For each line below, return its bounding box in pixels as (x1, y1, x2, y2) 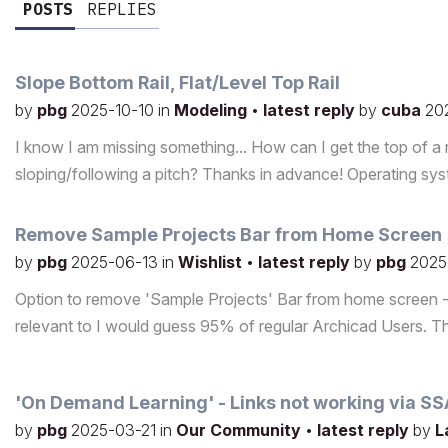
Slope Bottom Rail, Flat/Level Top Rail (15, 72, 340, 94)
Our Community (176, 420, 305, 441)
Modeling (174, 100, 251, 121)
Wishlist (178, 252, 246, 273)
